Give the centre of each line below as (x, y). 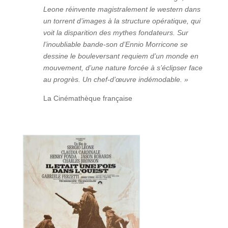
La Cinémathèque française (88, 98)
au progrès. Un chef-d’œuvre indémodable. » (116, 79)
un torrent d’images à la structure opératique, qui (122, 21)
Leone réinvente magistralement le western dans (122, 9)
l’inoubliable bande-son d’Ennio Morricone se (115, 44)
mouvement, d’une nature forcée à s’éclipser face (123, 67)
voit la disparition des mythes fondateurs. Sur (116, 32)
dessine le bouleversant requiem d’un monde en (121, 56)
